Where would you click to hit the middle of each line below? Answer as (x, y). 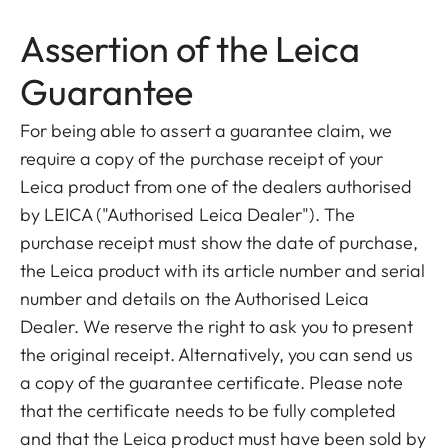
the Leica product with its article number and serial (223, 270)
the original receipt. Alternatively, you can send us (217, 354)
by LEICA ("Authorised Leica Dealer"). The (188, 214)
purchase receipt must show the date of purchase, (219, 242)
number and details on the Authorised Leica (195, 298)
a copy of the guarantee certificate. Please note (212, 382)
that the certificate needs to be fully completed (208, 410)
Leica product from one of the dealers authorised (216, 186)
